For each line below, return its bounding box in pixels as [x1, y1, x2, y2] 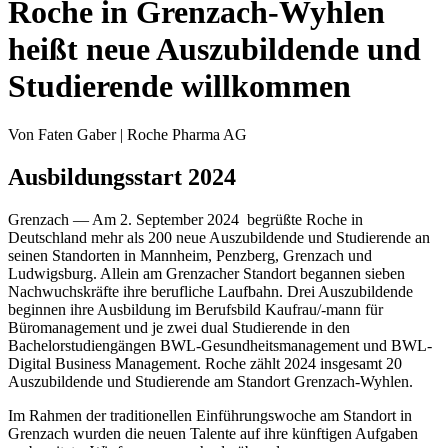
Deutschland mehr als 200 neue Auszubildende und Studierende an [8, 229, 430, 247]
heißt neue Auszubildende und [8, 31, 421, 67]
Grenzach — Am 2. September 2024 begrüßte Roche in [8, 211, 363, 229]
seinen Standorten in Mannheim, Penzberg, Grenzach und [8, 247, 372, 265]
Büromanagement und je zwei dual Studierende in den [8, 319, 350, 337]
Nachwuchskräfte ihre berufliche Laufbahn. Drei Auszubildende [8, 283, 413, 301]
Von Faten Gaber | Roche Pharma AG [8, 126, 247, 144]
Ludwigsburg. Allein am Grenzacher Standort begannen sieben [8, 265, 405, 283]
